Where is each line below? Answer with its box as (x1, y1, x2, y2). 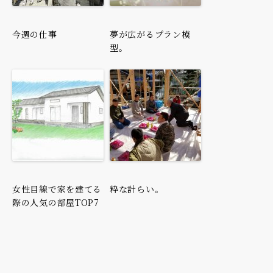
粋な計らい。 (110, 182, 164, 195)
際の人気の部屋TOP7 (12, 196, 99, 208)
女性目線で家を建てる (12, 182, 102, 195)
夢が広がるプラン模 (110, 27, 191, 40)
